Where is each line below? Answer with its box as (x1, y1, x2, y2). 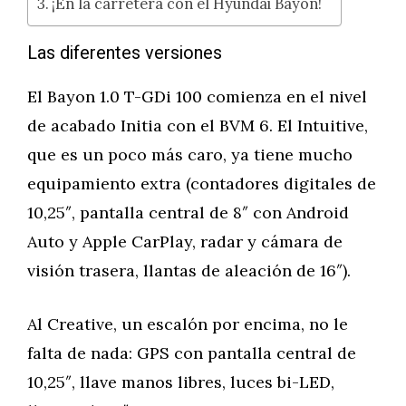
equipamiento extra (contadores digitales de (27, 173, 376, 194)
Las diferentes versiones (27, 40, 222, 66)
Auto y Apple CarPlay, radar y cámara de (27, 231, 343, 252)
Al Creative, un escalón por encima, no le (27, 314, 348, 334)
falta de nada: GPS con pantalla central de (27, 343, 356, 363)
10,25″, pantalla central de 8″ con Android (27, 202, 349, 223)
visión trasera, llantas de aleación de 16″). (27, 260, 351, 281)
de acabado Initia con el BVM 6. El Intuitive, (27, 115, 368, 136)
